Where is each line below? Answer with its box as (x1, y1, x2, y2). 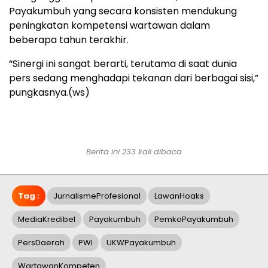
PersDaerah (18, 237, 65, 249)
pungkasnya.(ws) (9, 86, 90, 100)
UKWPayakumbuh (106, 237, 176, 249)
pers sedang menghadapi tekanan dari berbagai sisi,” (9, 71, 258, 86)
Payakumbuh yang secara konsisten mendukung (9, 4, 237, 19)
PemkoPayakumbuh (154, 214, 233, 226)
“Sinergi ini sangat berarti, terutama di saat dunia (9, 57, 237, 71)
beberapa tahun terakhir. (9, 33, 129, 47)
